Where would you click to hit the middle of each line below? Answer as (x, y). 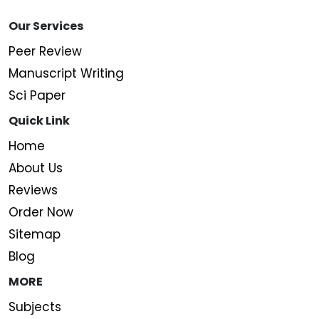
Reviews (33, 190)
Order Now (41, 212)
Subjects (35, 307)
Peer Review (45, 51)
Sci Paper (37, 95)
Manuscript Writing (66, 73)
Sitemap (35, 234)
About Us (36, 168)
